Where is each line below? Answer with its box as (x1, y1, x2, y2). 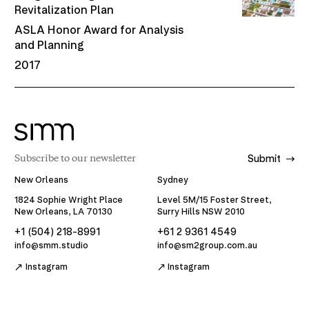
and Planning (14, 37, 85, 52)
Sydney (157, 175, 188, 186)
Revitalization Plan (14, 2, 114, 17)
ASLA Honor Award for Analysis (14, 22, 184, 37)
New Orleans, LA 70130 (14, 206, 113, 217)
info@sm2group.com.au (157, 240, 257, 251)
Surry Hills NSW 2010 (157, 206, 245, 217)
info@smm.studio (14, 240, 89, 251)
